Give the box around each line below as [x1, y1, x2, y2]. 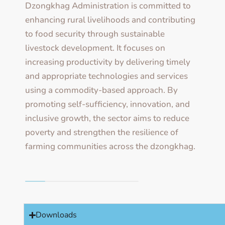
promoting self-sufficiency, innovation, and [25, 98, 190, 110]
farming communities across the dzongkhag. [25, 141, 195, 153]
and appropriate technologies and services [25, 70, 188, 82]
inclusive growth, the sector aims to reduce [25, 113, 189, 125]
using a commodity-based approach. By [25, 84, 178, 96]
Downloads [36, 209, 77, 221]
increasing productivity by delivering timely [25, 56, 190, 68]
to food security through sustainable [25, 28, 165, 40]
